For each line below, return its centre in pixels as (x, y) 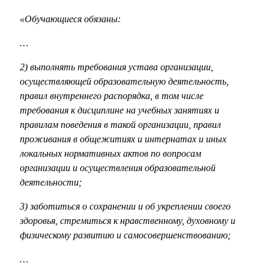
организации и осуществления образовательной (118, 168)
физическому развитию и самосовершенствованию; (125, 235)
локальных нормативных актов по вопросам (110, 154)
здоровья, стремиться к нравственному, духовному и (128, 221)
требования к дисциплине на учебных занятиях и (119, 110)
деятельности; (51, 183)
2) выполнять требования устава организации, (116, 67)
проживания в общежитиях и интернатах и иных (123, 139)
